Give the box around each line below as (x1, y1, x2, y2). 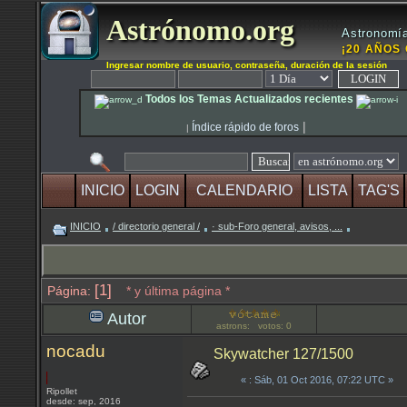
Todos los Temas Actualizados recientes (143, 93, 356, 105)
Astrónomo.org (99, 14, 294, 46)
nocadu (46, 342, 105, 361)
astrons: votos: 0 (216, 321, 292, 331)
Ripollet (46, 386, 80, 396)
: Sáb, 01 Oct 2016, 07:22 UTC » (249, 374, 393, 385)
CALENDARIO (195, 183, 293, 198)
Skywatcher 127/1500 (213, 346, 353, 362)
